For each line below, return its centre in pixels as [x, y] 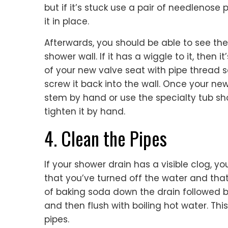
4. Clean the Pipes [106, 138]
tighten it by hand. [85, 112]
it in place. [67, 22]
